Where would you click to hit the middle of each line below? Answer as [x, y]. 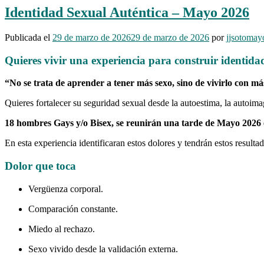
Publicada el [29, 37]
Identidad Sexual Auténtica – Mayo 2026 [127, 12]
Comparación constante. [73, 209]
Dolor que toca [40, 166]
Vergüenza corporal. [66, 189]
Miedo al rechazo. [62, 229]
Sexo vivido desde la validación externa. [103, 249]
